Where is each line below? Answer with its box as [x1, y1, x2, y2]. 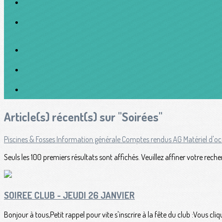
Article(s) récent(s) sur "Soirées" [4, 109, 163, 124]
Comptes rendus [122, 134, 173, 144]
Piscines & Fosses [4, 134, 56, 144]
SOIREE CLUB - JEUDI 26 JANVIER [4, 189, 135, 201]
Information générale [56, 134, 122, 144]
